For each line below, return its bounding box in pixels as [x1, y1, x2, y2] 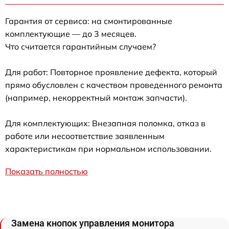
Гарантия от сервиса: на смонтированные [5, 16, 172, 26]
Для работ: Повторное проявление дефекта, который [5, 67, 217, 77]
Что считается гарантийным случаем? [5, 41, 156, 52]
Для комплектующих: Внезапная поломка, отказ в [5, 118, 205, 128]
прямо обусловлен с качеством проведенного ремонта [5, 80, 222, 90]
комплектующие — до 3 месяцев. [5, 29, 136, 39]
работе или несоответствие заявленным [5, 131, 165, 141]
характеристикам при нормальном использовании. [5, 144, 212, 154]
